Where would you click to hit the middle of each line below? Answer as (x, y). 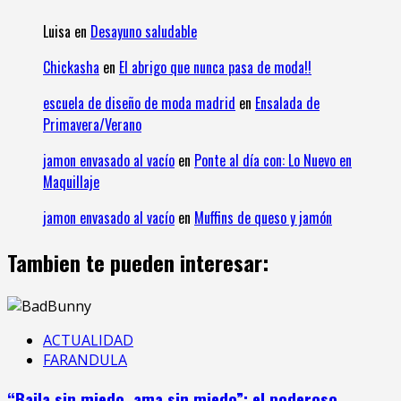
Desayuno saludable (144, 32)
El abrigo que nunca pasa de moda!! (215, 68)
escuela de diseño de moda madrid (139, 103)
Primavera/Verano (92, 125)
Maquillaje (71, 182)
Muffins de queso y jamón (263, 218)
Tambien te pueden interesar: (138, 263)
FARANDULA (85, 360)
